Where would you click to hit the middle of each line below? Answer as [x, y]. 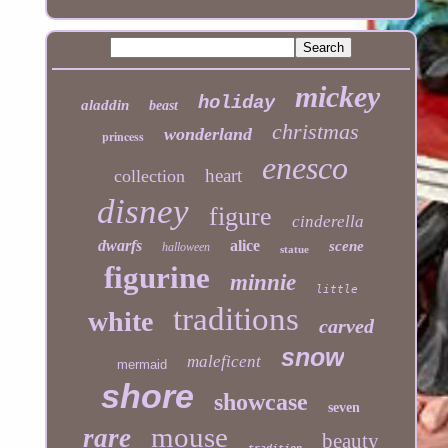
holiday [237, 102]
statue [294, 248]
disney [143, 211]
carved [346, 325]
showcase [261, 401]
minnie [262, 282]
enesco [304, 167]
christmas [316, 131]
